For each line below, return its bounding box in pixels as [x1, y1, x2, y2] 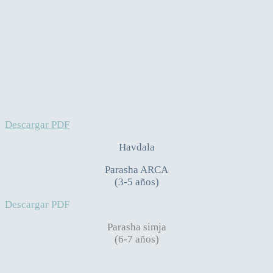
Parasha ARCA [105, 163, 168, 175]
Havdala [118, 141, 155, 153]
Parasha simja [107, 221, 166, 233]
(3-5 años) [114, 175, 159, 188]
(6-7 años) [114, 233, 159, 245]
